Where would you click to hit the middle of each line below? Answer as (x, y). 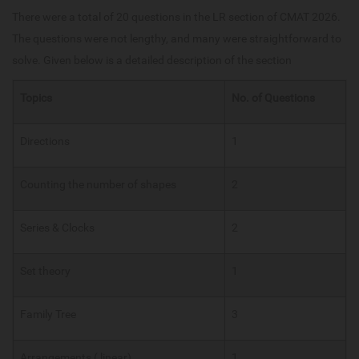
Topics (36, 98)
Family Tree (48, 315)
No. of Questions (273, 98)
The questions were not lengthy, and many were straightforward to (177, 39)
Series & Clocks (57, 228)
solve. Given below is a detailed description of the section (152, 61)
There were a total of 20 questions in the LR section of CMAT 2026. (176, 17)
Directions (45, 141)
